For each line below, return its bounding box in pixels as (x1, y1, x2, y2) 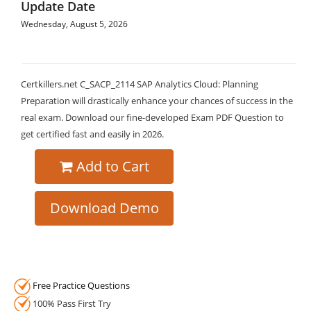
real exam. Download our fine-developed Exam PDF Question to (21, 111, 284, 124)
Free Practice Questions (33, 279, 130, 292)
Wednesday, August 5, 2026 (21, 18, 128, 30)
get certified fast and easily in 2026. (21, 128, 164, 140)
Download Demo (49, 199, 159, 217)
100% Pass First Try (31, 296, 111, 310)
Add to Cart (76, 157, 149, 176)
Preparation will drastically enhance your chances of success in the (21, 94, 293, 107)
